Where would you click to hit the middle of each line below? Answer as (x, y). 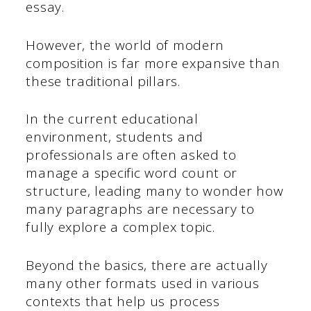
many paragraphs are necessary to (140, 209)
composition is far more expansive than (153, 63)
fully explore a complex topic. (120, 227)
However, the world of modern (125, 45)
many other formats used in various (143, 283)
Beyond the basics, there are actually (147, 265)
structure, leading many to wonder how (155, 191)
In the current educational (112, 119)
